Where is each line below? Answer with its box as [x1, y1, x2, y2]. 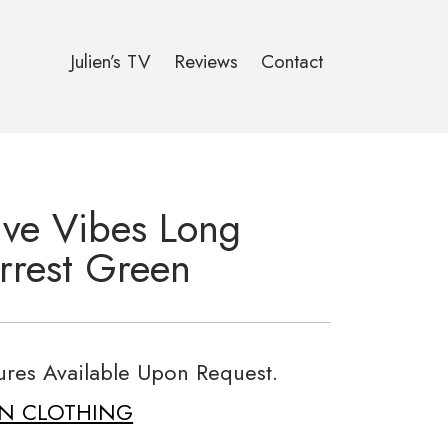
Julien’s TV [70, 48, 151, 75]
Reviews [174, 48, 238, 75]
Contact [261, 48, 323, 75]
